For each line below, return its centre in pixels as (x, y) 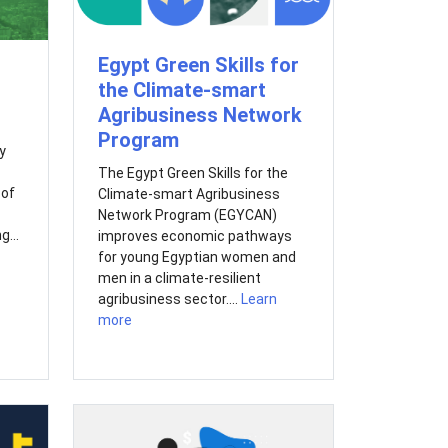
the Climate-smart (181, 89)
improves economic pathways (194, 235)
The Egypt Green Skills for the (192, 172)
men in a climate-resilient (179, 277)
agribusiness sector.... (169, 298)
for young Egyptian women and (196, 256)
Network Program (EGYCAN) (187, 214)
